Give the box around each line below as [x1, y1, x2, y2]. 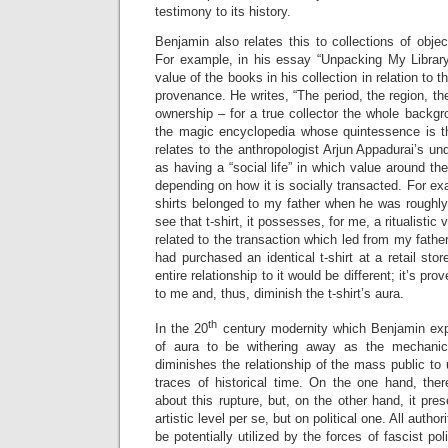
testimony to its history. [155, 3, 291, 19]
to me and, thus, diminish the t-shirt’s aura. [155, 285, 404, 301]
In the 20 [155, 321, 209, 337]
